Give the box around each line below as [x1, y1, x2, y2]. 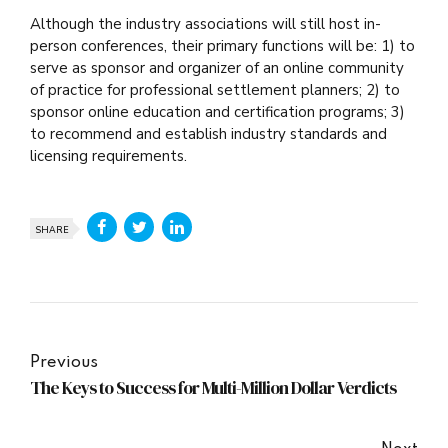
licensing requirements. [30, 145, 187, 166]
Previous [30, 355, 98, 372]
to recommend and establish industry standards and [30, 123, 387, 144]
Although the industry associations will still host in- [30, 13, 381, 34]
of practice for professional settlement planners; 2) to [30, 79, 400, 100]
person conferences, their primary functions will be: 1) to [30, 35, 415, 56]
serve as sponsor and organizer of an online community [30, 57, 404, 78]
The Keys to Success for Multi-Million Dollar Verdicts [30, 376, 396, 401]
